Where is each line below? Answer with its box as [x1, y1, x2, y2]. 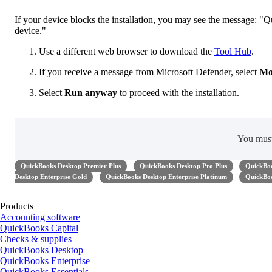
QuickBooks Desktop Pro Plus [139, 162, 227, 169]
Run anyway [64, 87, 120, 98]
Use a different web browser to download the [39, 46, 214, 56]
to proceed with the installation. [120, 87, 239, 98]
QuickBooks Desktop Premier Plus [21, 162, 121, 169]
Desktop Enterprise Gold [15, 173, 87, 180]
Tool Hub [214, 46, 251, 56]
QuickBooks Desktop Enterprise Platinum [105, 173, 227, 180]
